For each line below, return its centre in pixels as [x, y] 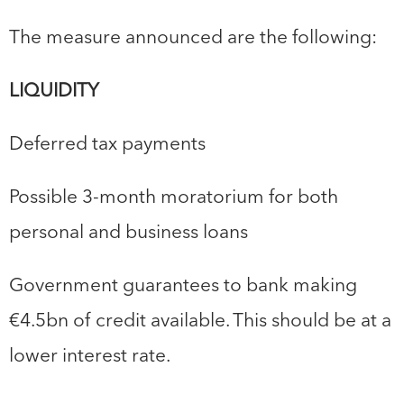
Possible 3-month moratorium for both [174, 196]
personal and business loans [129, 231]
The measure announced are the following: [193, 37]
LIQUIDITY [54, 90]
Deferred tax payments [107, 143]
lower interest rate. [90, 355]
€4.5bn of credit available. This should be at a [200, 320]
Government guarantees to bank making [183, 285]
